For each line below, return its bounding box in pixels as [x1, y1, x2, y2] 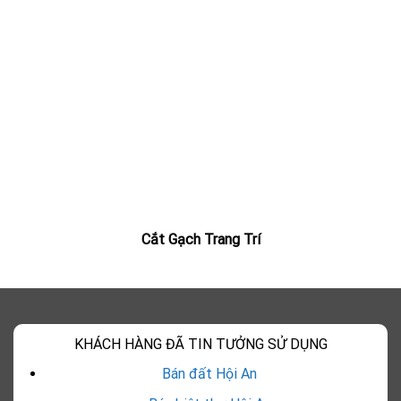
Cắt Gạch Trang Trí [141, 230, 260, 248]
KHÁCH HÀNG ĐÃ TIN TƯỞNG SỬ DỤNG [73, 335, 328, 353]
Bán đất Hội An [162, 364, 258, 382]
